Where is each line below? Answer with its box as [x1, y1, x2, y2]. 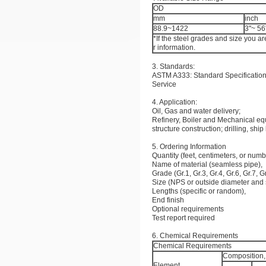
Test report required [152, 214, 215, 222]
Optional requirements [152, 205, 224, 213]
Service [152, 80, 176, 88]
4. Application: [152, 98, 197, 106]
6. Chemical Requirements [152, 232, 238, 240]
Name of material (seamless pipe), [152, 160, 262, 169]
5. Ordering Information [152, 142, 226, 151]
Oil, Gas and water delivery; [152, 107, 240, 115]
